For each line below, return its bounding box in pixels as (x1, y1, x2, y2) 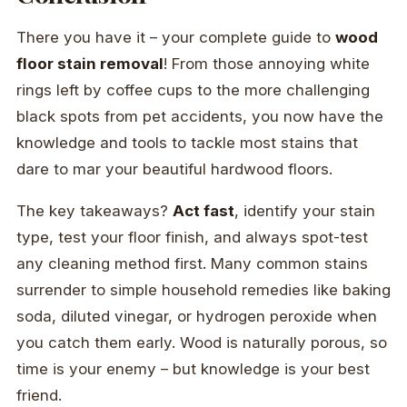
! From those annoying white (164, 55, 370, 74)
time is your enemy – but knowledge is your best (16, 359, 370, 378)
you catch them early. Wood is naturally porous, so (16, 333, 387, 352)
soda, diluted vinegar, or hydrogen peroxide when (16, 306, 377, 325)
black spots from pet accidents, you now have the (16, 107, 383, 126)
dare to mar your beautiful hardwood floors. (16, 160, 333, 179)
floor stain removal (16, 55, 164, 74)
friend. (16, 385, 62, 404)
